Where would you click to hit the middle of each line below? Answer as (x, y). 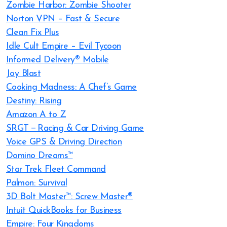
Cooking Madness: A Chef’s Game (71, 87)
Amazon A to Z (36, 115)
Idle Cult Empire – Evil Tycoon (64, 46)
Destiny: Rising (34, 101)
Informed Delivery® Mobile (58, 60)
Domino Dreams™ (40, 156)
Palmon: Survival (37, 183)
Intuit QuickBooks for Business (64, 211)
